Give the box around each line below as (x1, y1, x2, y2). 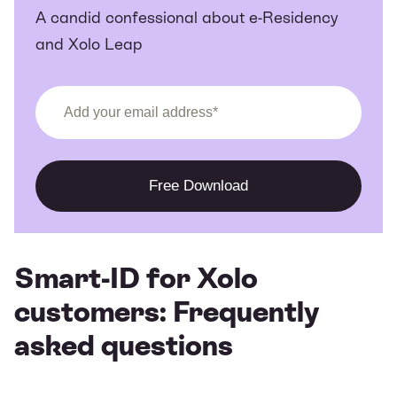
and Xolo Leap (35, 34, 143, 53)
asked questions (14, 329, 233, 362)
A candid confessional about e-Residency (35, 7, 338, 27)
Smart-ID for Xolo (14, 261, 258, 294)
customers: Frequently (14, 295, 319, 328)
